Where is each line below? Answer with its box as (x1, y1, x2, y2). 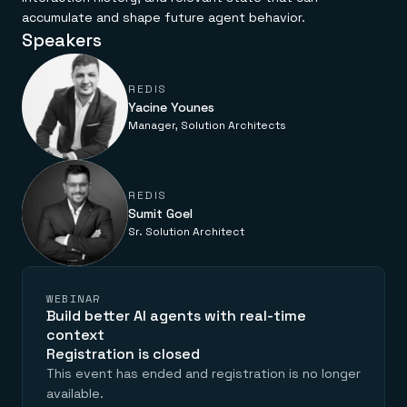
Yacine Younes (128, 98, 214, 115)
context (46, 325, 104, 344)
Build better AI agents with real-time (46, 306, 306, 325)
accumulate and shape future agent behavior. (22, 9, 305, 25)
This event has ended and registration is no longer (46, 365, 361, 382)
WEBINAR (46, 291, 101, 306)
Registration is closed (46, 344, 200, 363)
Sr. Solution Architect (128, 223, 244, 239)
